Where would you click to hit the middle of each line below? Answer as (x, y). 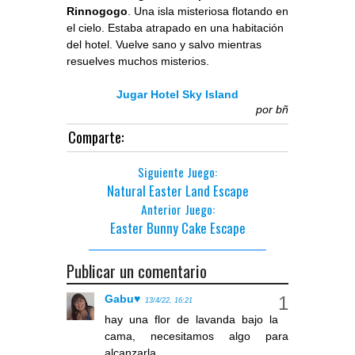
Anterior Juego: (177, 210)
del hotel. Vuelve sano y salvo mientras (164, 45)
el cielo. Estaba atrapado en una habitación (175, 28)
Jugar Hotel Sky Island (177, 95)
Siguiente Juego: (177, 172)
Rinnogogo (97, 11)
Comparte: (96, 137)
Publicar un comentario (137, 271)
